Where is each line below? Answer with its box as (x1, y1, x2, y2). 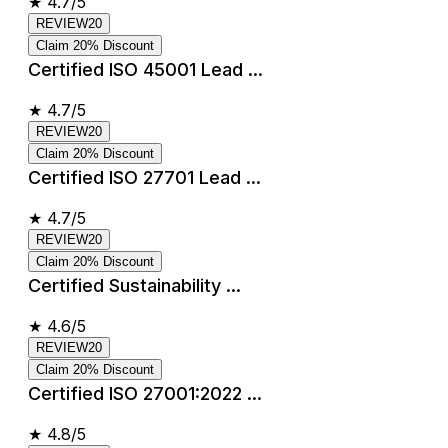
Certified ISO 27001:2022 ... (28, 382, 262, 404)
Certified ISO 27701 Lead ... (28, 166, 261, 188)
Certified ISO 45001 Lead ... (28, 58, 263, 80)
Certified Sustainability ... (28, 274, 241, 296)
